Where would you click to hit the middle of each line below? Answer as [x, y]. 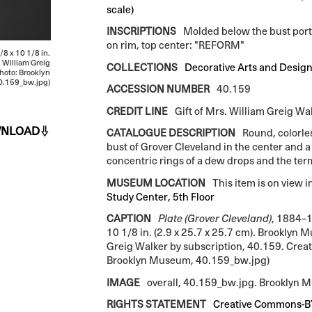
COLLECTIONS [142, 67]
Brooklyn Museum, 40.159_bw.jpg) [188, 260]
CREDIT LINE [137, 111]
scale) [120, 9]
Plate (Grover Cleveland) [214, 219]
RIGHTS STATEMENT [156, 304]
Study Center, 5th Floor [160, 196]
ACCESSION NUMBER [158, 89]
